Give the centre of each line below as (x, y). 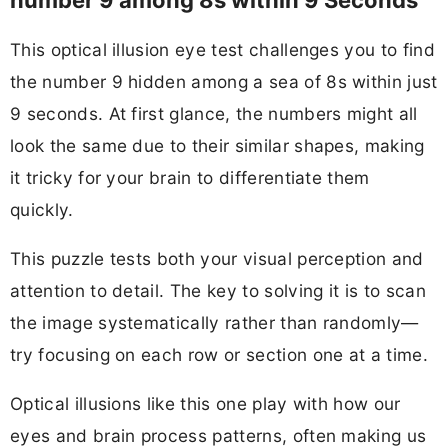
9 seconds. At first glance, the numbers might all (214, 113)
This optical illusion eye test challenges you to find (222, 49)
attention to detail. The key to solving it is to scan (218, 290)
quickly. (42, 209)
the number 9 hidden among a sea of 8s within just (224, 81)
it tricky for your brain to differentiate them (190, 177)
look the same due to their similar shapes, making (217, 145)
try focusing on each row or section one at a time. (219, 354)
